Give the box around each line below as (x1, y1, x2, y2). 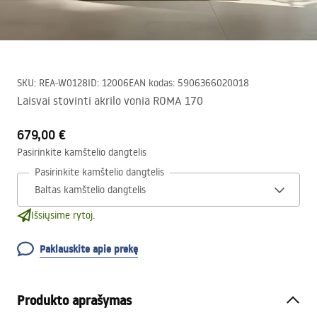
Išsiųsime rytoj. (31, 209, 95, 221)
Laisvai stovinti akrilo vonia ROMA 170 (17, 93, 203, 108)
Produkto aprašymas (17, 292, 132, 309)
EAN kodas (129, 76, 173, 89)
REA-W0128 (39, 76, 88, 89)
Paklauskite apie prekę (40, 242, 138, 256)
